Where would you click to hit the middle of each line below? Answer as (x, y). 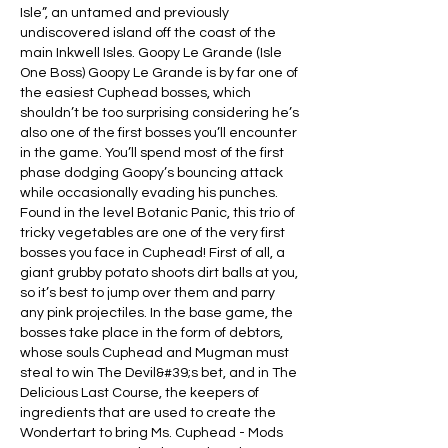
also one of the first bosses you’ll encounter (158, 132)
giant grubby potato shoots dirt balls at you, (159, 272)
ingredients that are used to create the (148, 412)
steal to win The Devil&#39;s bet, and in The (158, 372)
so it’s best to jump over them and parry (147, 292)
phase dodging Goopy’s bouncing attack (151, 172)
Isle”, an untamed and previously (124, 12)
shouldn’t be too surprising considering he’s (159, 112)
